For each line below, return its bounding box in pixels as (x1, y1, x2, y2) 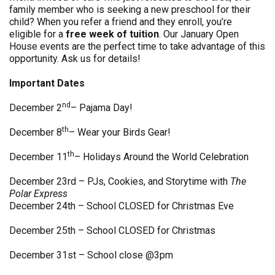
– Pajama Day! (71, 102, 133, 114)
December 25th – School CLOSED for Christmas (9, 225, 215, 236)
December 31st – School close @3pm (9, 249, 173, 261)
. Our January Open (159, 28, 239, 40)
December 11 (9, 151, 68, 163)
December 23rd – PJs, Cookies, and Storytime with (9, 176, 230, 187)
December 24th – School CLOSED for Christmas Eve (9, 200, 234, 212)
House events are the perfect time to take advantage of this (9, 41, 265, 52)
